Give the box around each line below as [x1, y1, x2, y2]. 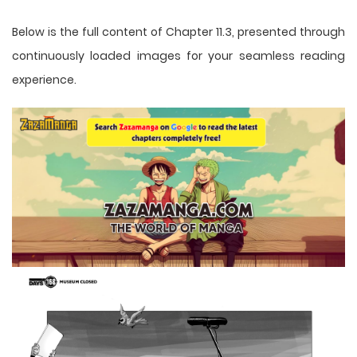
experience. [12, 71, 76, 88]
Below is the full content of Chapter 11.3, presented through [12, 23, 345, 40]
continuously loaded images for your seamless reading [12, 47, 345, 64]
